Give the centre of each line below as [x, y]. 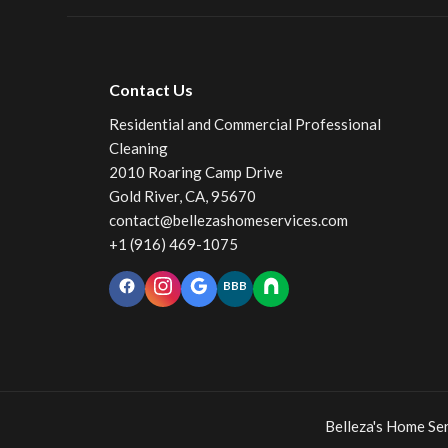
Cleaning [138, 148]
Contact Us [150, 89]
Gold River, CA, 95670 [182, 196]
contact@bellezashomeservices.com [228, 220]
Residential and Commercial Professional [244, 124]
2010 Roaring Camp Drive [195, 172]
